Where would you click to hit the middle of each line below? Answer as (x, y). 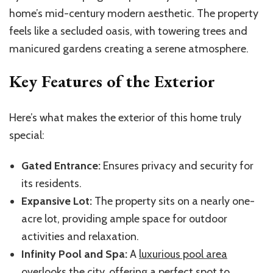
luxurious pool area (183, 254)
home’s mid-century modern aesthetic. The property (134, 13)
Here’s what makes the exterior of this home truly (125, 117)
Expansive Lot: (57, 201)
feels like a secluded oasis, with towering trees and (128, 31)
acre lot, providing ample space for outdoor (124, 218)
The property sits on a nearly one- (173, 201)
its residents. (51, 183)
